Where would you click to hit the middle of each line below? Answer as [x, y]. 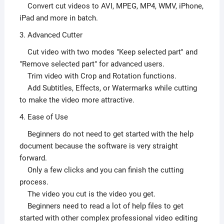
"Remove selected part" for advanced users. [92, 64]
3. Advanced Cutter [51, 35]
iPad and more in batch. [58, 18]
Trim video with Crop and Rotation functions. [98, 76]
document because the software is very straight [98, 146]
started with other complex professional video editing [108, 218]
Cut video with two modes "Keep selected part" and [108, 52]
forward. [33, 158]
